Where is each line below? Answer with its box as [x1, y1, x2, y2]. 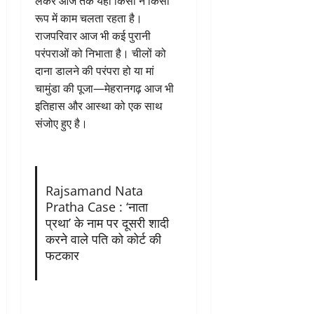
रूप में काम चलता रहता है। [35, 10, 142, 26]
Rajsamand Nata [45, 182, 143, 199]
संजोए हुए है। [35, 115, 88, 131]
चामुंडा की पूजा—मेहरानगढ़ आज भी [35, 80, 174, 96]
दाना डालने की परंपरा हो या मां [35, 62, 154, 78]
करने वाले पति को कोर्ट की [45, 230, 161, 247]
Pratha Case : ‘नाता [45, 198, 148, 215]
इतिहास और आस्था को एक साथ [35, 97, 163, 114]
